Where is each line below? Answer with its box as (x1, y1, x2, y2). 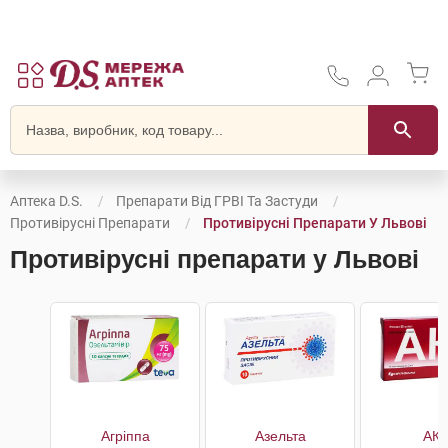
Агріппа (100, 428, 150, 444)
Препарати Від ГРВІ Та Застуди (116, 193, 318, 209)
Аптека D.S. (10, 193, 83, 209)
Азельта (254, 428, 306, 444)
